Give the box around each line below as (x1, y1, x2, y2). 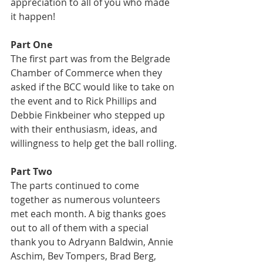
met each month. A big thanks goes (11, 207, 168, 220)
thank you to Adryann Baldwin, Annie (11, 235, 176, 248)
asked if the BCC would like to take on (11, 80, 177, 93)
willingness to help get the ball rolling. (11, 137, 177, 150)
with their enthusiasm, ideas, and (11, 123, 160, 136)
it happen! (11, 10, 55, 23)
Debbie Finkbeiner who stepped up (11, 109, 167, 122)
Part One (11, 38, 52, 51)
